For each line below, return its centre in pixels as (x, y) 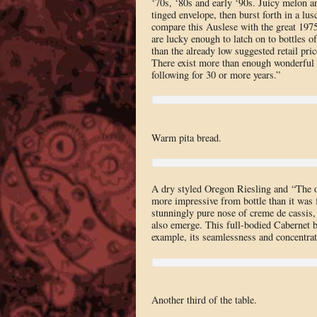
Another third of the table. (204, 300)
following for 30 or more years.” (215, 74)
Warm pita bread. (186, 137)
